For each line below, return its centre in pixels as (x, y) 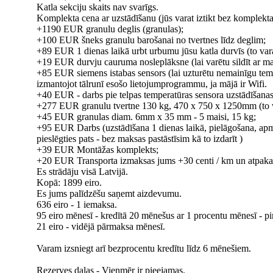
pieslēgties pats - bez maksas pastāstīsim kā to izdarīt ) (140, 139)
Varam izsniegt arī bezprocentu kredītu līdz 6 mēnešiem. (144, 248)
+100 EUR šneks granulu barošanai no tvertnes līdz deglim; (151, 40)
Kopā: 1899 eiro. (69, 183)
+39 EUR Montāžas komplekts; (97, 150)
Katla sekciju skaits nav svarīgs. (97, 7)
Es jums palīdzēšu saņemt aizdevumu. (109, 193)
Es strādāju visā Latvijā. (82, 172)
